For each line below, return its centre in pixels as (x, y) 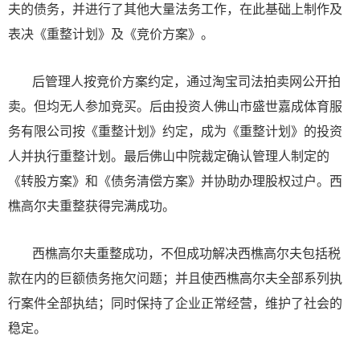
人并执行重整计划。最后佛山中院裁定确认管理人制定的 (169, 157)
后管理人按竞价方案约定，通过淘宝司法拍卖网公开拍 (186, 82)
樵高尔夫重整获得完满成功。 (92, 207)
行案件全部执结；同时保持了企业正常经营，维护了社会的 (175, 304)
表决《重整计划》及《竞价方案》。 (111, 35)
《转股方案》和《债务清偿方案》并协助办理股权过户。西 (175, 182)
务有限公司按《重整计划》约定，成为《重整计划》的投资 (175, 132)
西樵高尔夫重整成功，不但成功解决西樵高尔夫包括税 (186, 254)
